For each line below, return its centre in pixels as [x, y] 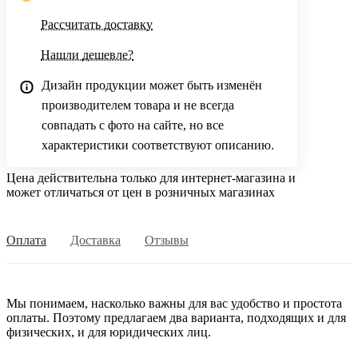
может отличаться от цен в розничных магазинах [141, 193]
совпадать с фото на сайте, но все [133, 125]
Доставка [95, 241]
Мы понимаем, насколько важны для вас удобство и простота [174, 304]
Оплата [26, 241]
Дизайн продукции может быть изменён [152, 86]
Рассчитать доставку [97, 25]
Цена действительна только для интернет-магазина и [151, 178]
